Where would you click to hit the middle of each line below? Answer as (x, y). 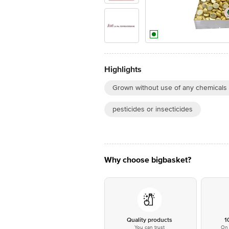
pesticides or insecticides (153, 109)
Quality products (149, 220)
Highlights (123, 70)
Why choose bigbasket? (148, 160)
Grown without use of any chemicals (170, 88)
